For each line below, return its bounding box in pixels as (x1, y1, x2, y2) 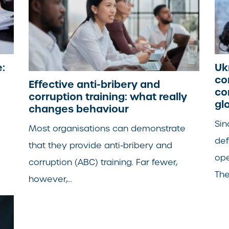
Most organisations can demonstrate (29, 123, 186, 134)
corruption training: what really (29, 89, 188, 103)
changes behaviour (29, 102, 129, 116)
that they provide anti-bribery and (29, 140, 173, 151)
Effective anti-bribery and (29, 77, 161, 91)
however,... (29, 173, 73, 185)
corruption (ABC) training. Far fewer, (29, 156, 178, 168)
